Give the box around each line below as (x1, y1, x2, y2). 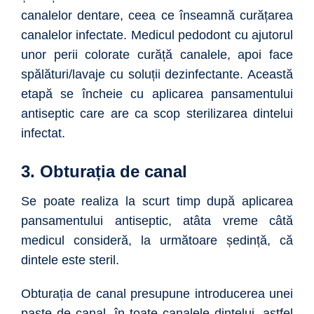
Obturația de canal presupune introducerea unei (21, 287, 293, 301)
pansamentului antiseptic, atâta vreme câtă (21, 214, 293, 228)
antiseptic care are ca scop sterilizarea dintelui (21, 107, 293, 121)
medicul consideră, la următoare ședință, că (21, 233, 293, 248)
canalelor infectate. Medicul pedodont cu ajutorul (21, 28, 293, 43)
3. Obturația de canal (21, 162, 187, 182)
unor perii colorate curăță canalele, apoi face (21, 48, 293, 62)
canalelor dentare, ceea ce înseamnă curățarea (21, 8, 293, 23)
